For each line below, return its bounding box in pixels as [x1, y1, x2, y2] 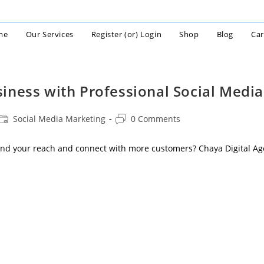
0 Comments [131, 113, 181, 124]
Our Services [25, 29, 74, 39]
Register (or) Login [91, 29, 162, 39]
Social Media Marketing [13, 113, 106, 124]
